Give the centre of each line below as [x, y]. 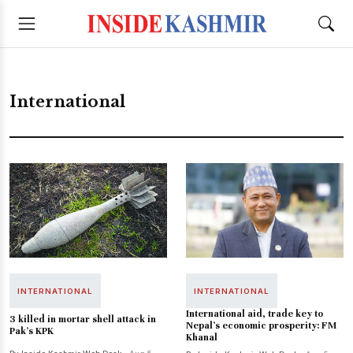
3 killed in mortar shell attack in [83, 319]
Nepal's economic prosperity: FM [261, 325]
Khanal [202, 337]
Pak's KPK [32, 331]
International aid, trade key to [255, 314]
